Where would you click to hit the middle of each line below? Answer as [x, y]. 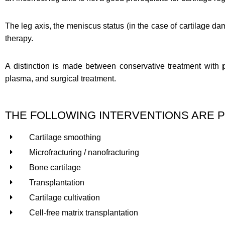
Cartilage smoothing [65, 137]
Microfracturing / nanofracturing [84, 152]
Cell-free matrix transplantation [83, 212]
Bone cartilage [55, 167]
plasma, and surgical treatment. [61, 78]
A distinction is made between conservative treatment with [114, 66]
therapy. [19, 38]
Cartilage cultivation [64, 197]
